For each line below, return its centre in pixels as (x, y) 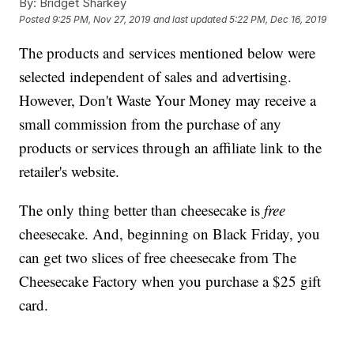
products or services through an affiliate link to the (171, 147)
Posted (36, 19)
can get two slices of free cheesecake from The (158, 257)
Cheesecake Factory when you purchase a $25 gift (170, 281)
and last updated (190, 19)
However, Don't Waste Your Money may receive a (168, 100)
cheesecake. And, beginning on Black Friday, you (170, 233)
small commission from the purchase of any (151, 123)
